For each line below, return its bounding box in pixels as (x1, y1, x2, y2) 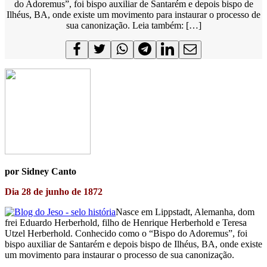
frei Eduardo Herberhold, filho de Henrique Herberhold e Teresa (5, 217, 247, 228)
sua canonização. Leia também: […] (66, 20, 201, 30)
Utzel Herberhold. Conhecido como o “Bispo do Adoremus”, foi (5, 228, 247, 238)
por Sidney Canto (5, 166, 76, 176)
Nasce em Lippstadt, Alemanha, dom (116, 206, 254, 217)
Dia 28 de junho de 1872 (5, 186, 103, 197)
